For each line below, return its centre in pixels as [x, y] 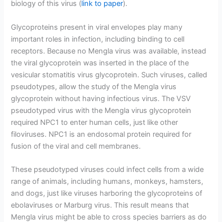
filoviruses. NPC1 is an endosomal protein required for [101, 134]
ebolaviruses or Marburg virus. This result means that [100, 205]
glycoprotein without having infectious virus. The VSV [101, 98]
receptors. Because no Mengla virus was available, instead [109, 51]
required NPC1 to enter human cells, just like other [95, 122]
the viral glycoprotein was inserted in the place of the [100, 63]
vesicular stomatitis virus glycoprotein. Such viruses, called [109, 75]
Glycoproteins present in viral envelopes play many [97, 27]
